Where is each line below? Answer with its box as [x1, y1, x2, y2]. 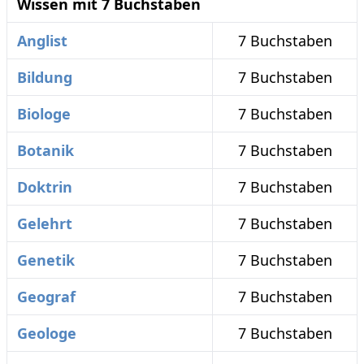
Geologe [17, 323, 76, 343]
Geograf [17, 287, 76, 306]
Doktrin [17, 177, 72, 197]
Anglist [17, 31, 67, 50]
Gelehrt [17, 214, 72, 233]
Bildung [17, 67, 72, 87]
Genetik [17, 250, 75, 270]
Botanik [17, 141, 74, 160]
